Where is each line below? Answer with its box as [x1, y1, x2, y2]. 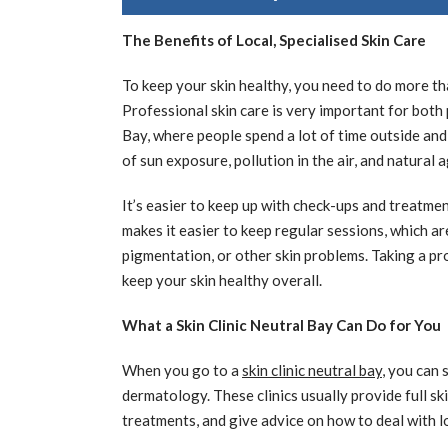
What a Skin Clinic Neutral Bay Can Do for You [122, 316, 441, 334]
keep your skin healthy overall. [122, 271, 322, 289]
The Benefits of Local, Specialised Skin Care [122, 31, 426, 49]
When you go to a [122, 361, 242, 379]
